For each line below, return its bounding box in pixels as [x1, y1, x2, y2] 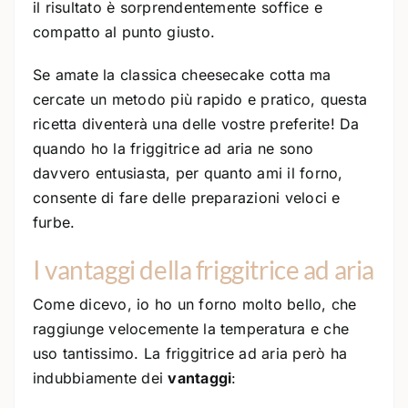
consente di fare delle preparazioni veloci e [33, 188, 341, 207]
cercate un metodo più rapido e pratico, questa [33, 89, 368, 108]
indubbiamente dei [33, 369, 168, 388]
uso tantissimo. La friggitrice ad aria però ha [33, 344, 348, 363]
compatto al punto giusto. [33, 22, 216, 41]
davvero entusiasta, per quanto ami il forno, [33, 163, 343, 182]
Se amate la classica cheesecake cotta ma [33, 65, 331, 84]
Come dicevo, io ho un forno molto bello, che [33, 295, 357, 314]
